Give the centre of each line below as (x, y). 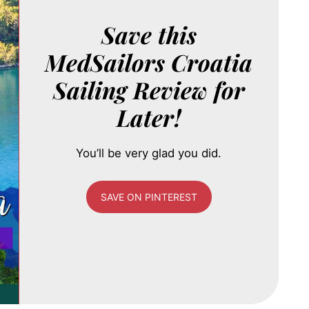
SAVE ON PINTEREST (149, 197)
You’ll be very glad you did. (149, 153)
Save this (149, 35)
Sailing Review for (149, 90)
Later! (149, 118)
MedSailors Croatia (149, 62)
